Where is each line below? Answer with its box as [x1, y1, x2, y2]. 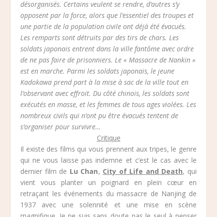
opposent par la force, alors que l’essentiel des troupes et [20, 10, 194, 20]
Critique [96, 133, 121, 142]
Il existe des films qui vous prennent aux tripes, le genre [20, 144, 197, 154]
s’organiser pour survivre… [20, 122, 101, 131]
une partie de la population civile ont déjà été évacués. [20, 21, 187, 31]
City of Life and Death [103, 166, 183, 176]
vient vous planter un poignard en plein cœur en [20, 177, 197, 187]
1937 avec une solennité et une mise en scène [20, 200, 197, 209]
